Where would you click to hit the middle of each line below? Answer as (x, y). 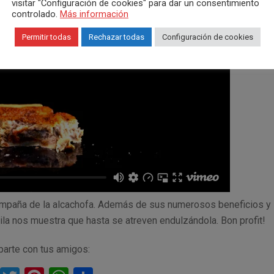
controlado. (36, 14)
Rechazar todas (117, 37)
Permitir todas (46, 37)
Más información (94, 14)
